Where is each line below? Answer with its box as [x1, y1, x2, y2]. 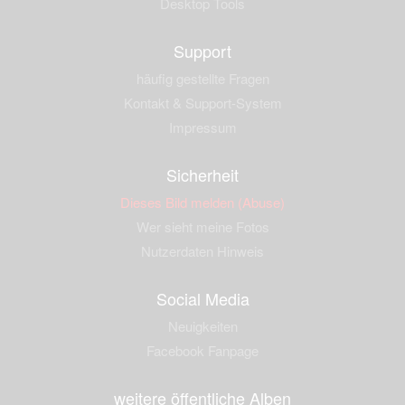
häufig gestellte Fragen [136, 68, 269, 88]
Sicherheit [166, 162, 239, 186]
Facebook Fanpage [146, 340, 259, 360]
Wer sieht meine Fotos [136, 216, 269, 236]
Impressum [168, 117, 237, 137]
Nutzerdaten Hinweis [141, 240, 264, 260]
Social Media [155, 286, 250, 310]
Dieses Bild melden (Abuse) [120, 192, 285, 212]
